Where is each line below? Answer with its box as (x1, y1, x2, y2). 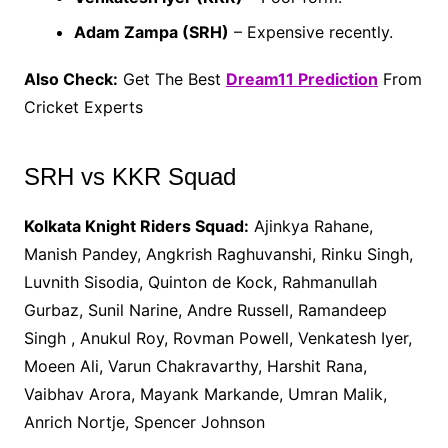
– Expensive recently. (228, 21, 393, 42)
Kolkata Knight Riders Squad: (23, 215, 249, 236)
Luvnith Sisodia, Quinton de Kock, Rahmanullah (23, 271, 377, 292)
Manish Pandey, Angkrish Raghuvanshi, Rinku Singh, (23, 243, 413, 264)
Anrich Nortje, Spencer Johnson (23, 411, 265, 432)
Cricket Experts (23, 96, 143, 117)
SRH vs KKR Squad (23, 162, 236, 190)
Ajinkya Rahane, (248, 215, 373, 236)
